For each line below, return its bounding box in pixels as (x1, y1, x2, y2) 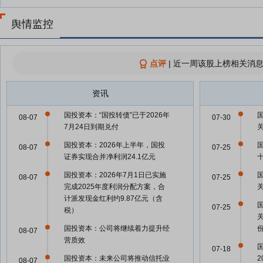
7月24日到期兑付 (64, 123, 119, 131)
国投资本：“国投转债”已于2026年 (64, 111, 170, 119)
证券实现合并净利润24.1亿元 (64, 153, 156, 161)
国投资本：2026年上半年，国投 (64, 141, 165, 149)
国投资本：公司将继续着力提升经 (64, 224, 170, 232)
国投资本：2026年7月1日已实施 (64, 171, 166, 179)
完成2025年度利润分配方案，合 (64, 183, 165, 191)
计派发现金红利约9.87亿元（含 (64, 194, 163, 203)
